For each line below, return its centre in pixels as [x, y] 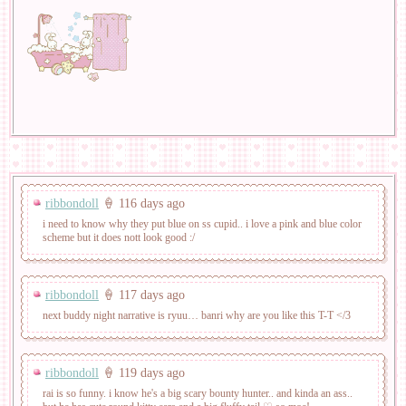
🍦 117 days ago [142, 295]
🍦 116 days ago [142, 203]
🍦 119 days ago [142, 373]
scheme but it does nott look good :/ [119, 237]
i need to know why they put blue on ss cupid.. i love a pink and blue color [202, 224]
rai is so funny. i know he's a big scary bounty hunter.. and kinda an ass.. [198, 393]
